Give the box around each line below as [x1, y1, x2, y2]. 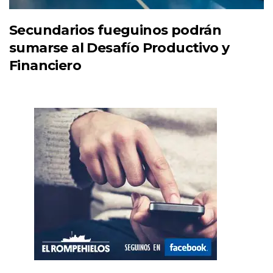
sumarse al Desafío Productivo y [9, 40, 230, 57]
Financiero [9, 57, 82, 74]
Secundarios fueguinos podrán [9, 22, 222, 39]
